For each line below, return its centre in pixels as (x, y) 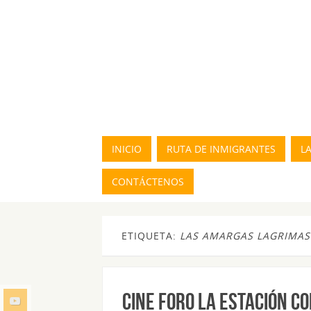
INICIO (127, 149)
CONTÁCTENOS (148, 182)
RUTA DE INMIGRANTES (221, 149)
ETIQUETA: (151, 236)
